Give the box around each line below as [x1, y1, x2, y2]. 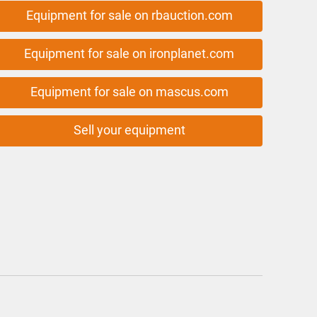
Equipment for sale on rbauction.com [25, 8, 233, 23]
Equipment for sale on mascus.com [30, 84, 229, 99]
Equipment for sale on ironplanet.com [24, 46, 235, 61]
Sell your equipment [73, 122, 185, 137]
